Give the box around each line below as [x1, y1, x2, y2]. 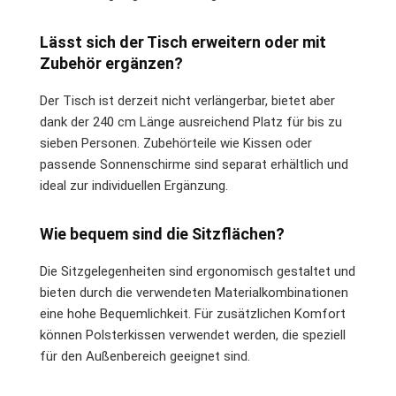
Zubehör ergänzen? [40, 53, 183, 72]
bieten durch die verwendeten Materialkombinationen [40, 284, 348, 301]
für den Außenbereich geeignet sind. [40, 347, 250, 364]
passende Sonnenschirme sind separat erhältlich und [40, 156, 348, 172]
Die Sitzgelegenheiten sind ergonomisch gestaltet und [40, 263, 355, 279]
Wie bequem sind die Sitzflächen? [40, 224, 285, 243]
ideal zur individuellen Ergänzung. [40, 177, 228, 194]
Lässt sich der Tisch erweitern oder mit [40, 32, 326, 51]
